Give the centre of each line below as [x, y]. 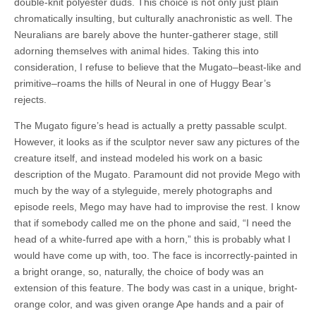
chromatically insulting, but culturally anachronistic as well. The [153, 19]
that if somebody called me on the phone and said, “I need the [153, 223]
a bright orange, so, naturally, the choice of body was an [139, 272]
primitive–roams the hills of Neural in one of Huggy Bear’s [142, 84]
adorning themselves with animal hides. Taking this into [136, 51]
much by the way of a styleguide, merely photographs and [143, 191]
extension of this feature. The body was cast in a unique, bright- [156, 288]
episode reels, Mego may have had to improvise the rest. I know [157, 207]
